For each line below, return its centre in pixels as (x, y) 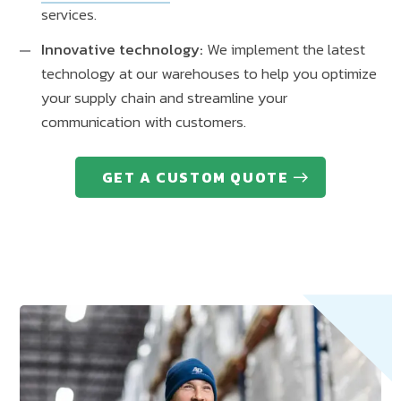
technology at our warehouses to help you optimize (209, 74)
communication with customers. (144, 122)
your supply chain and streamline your (164, 98)
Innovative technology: (122, 50)
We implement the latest (284, 50)
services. (71, 15)
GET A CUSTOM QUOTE (195, 178)
